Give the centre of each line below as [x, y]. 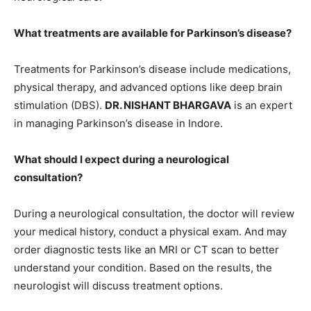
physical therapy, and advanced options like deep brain [148, 87]
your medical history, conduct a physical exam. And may [150, 231]
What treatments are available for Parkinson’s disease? [153, 33]
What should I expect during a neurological [121, 159]
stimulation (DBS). [59, 105]
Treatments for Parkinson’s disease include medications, [152, 69]
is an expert [262, 105]
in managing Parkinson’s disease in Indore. [118, 123]
